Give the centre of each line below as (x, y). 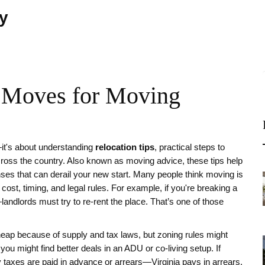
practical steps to (192, 147)
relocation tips (125, 147)
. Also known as (94, 161)
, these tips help (212, 161)
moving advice (154, 161)
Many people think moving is (187, 174)
